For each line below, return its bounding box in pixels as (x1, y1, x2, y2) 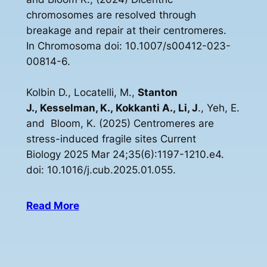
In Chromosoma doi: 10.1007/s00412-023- (26, 40, 231, 52)
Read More (26, 199, 79, 212)
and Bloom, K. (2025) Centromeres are (26, 117, 214, 130)
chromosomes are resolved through (26, 9, 196, 21)
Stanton (137, 86, 178, 99)
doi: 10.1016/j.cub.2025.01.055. (26, 164, 176, 176)
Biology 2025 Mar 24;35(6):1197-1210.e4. (26, 148, 224, 161)
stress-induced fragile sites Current (26, 133, 196, 145)
